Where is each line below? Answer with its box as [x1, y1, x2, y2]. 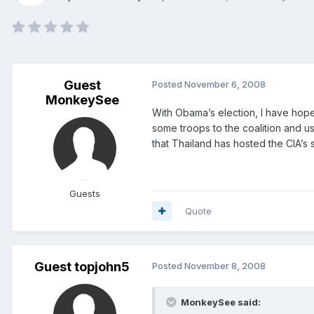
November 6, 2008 [184, 78, 266, 90]
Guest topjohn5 [34, 259, 130, 274]
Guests [69, 187, 100, 199]
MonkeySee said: [181, 296, 261, 308]
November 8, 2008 [184, 259, 266, 271]
